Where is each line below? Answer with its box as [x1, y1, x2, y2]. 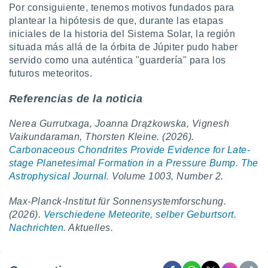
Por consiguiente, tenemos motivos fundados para [9, 2, 234, 13]
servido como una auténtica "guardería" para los [9, 55, 226, 65]
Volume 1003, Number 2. [109, 171, 224, 181]
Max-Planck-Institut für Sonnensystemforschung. [9, 196, 227, 206]
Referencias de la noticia [9, 93, 142, 105]
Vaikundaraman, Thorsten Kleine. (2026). [9, 132, 194, 142]
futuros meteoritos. [9, 68, 93, 78]
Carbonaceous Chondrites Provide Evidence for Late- [9, 145, 251, 155]
